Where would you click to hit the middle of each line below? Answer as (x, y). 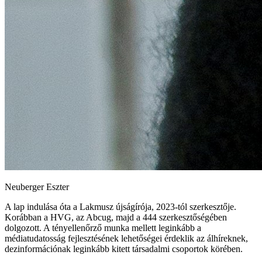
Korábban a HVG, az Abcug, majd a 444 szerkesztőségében (116, 217)
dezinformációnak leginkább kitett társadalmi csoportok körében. (124, 249)
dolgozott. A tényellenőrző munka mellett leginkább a (103, 227)
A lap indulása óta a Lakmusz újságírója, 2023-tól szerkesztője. (120, 206)
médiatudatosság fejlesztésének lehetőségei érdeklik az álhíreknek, (126, 238)
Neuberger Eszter (37, 187)
